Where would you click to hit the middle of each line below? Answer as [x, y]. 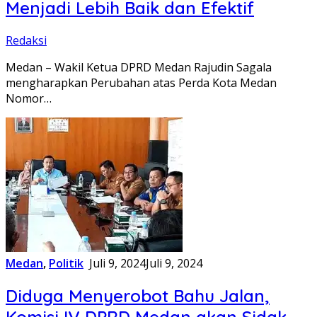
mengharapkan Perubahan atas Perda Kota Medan [141, 83]
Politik [66, 264]
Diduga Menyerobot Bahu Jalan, [138, 296]
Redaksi [26, 41]
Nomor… [29, 99]
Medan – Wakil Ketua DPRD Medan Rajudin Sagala [139, 68]
